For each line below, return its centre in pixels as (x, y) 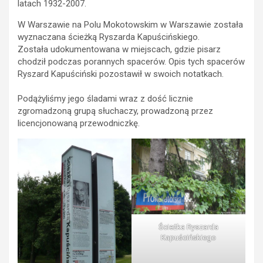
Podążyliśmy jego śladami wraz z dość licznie (105, 99)
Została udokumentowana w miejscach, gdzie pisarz (119, 49)
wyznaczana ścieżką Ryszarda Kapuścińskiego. (109, 37)
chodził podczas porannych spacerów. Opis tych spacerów (131, 62)
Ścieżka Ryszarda (188, 227)
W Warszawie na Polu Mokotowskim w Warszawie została (130, 25)
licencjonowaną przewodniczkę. (79, 123)
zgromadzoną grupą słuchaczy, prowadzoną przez (115, 111)
